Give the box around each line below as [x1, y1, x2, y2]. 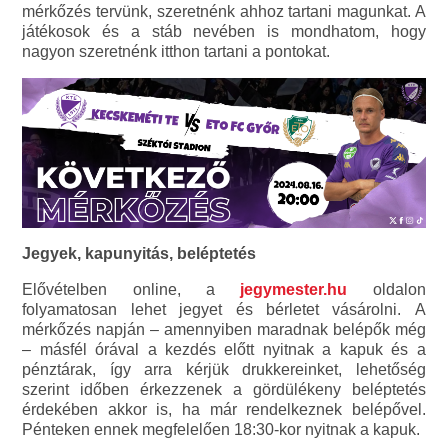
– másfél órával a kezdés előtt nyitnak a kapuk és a [22, 341, 426, 359]
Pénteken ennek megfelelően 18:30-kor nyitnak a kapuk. [22, 421, 421, 439]
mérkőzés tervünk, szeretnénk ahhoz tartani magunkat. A [22, 3, 426, 21]
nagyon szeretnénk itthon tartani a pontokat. [22, 43, 339, 61]
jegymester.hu [240, 281, 348, 299]
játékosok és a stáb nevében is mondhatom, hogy [22, 23, 426, 41]
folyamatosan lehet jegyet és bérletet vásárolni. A [22, 301, 426, 319]
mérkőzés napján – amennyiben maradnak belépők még [22, 321, 426, 339]
